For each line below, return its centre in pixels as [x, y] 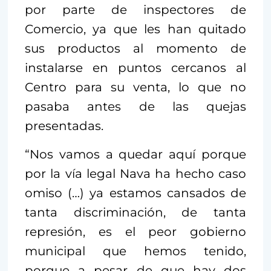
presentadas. [64, 126]
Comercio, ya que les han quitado [135, 29]
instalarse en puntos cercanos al [135, 67]
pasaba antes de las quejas [135, 106]
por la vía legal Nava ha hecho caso [135, 173]
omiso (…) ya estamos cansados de [135, 193]
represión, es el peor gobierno [135, 231]
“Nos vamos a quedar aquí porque [135, 154]
